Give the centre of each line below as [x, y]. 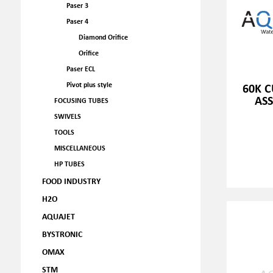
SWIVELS [67, 116]
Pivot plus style [89, 84]
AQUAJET [58, 216]
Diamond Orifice [103, 37]
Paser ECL [80, 69]
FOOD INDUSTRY [71, 181]
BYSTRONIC [62, 234]
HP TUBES [69, 164]
